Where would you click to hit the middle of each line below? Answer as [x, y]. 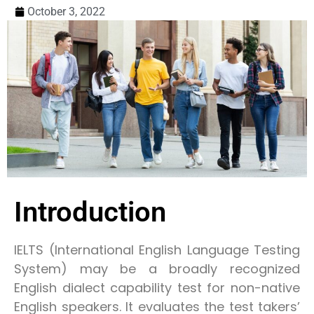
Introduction [90, 212]
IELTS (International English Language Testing [157, 250]
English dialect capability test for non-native [157, 287]
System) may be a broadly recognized [157, 268]
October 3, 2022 [66, 12]
